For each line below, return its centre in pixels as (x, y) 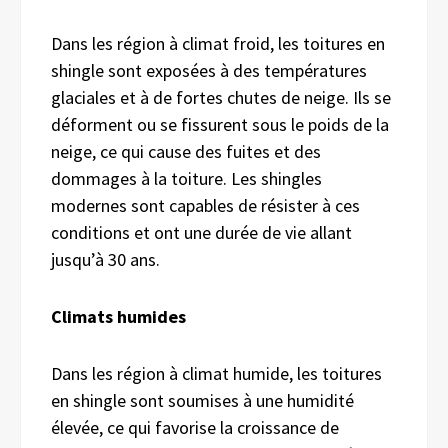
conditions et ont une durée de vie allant (201, 232)
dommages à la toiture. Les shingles (186, 178)
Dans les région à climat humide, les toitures (216, 373)
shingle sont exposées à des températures (209, 70)
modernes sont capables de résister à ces (205, 205)
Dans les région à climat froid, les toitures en (218, 43)
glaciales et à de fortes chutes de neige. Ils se (221, 97)
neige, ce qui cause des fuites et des (186, 151)
